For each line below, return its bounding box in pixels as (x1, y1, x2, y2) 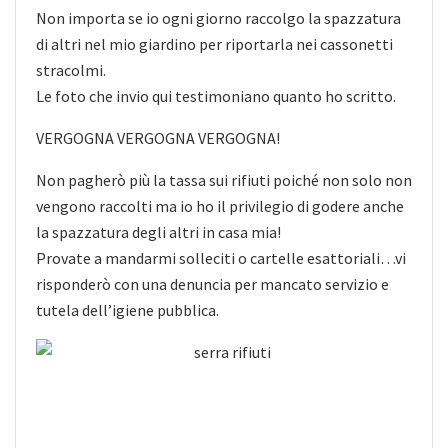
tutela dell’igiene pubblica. (36, 299, 219, 320)
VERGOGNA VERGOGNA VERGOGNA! (36, 127, 280, 148)
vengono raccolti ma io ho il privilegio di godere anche (36, 195, 404, 216)
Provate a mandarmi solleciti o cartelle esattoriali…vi (36, 247, 406, 268)
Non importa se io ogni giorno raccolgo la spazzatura (36, 7, 401, 28)
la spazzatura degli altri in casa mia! (36, 221, 281, 242)
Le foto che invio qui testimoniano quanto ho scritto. (36, 85, 396, 106)
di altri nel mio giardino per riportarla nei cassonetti (36, 33, 393, 54)
